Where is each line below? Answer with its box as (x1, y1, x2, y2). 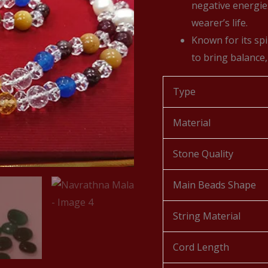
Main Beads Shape (173, 178, 256, 191)
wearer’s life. (191, 16, 248, 29)
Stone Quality (173, 147, 233, 160)
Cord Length (173, 240, 229, 254)
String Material (173, 209, 240, 223)
